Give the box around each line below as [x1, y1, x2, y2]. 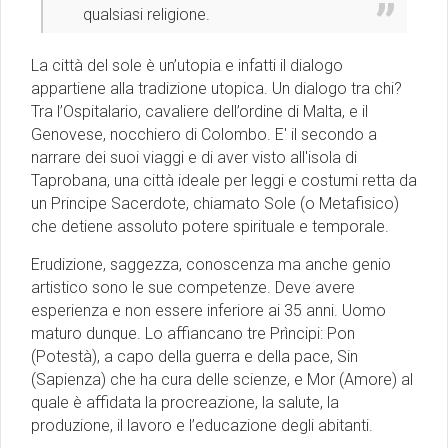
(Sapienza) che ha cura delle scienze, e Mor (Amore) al [31, 370, 413, 390]
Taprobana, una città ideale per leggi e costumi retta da [31, 171, 417, 191]
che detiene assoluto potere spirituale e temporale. [31, 217, 389, 237]
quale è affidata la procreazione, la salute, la [31, 393, 339, 413]
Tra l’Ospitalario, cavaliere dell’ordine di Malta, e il [31, 102, 368, 122]
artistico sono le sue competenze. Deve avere [31, 278, 355, 298]
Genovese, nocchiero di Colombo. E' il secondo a [31, 125, 377, 145]
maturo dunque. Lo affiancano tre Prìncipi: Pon [31, 324, 355, 344]
